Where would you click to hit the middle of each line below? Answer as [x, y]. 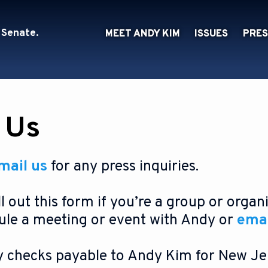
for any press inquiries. [123, 167]
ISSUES [211, 34]
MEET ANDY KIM [142, 34]
